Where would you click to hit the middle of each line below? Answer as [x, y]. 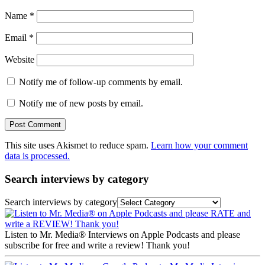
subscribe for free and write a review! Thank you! [97, 245]
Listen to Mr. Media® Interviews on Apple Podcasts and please [122, 234]
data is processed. [37, 156]
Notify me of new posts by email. [81, 104]
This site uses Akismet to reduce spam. [78, 146]
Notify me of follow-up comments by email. [101, 82]
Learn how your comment [199, 146]
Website [20, 60]
